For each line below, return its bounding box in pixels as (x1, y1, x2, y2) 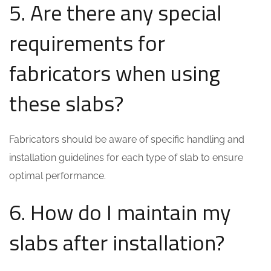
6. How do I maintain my (9, 195, 230, 229)
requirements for (9, 26, 165, 59)
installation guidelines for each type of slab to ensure (9, 152, 243, 163)
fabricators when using (9, 56, 220, 90)
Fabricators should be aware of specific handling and (9, 134, 244, 145)
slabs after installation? (9, 226, 224, 259)
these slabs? (9, 87, 123, 120)
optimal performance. (9, 170, 106, 181)
